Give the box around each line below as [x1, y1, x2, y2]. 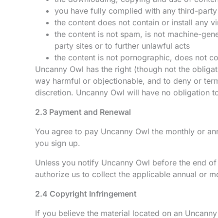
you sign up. [35, 138, 80, 148]
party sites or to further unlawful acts [54, 41, 190, 51]
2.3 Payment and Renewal [35, 107, 131, 117]
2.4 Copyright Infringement [35, 189, 137, 199]
